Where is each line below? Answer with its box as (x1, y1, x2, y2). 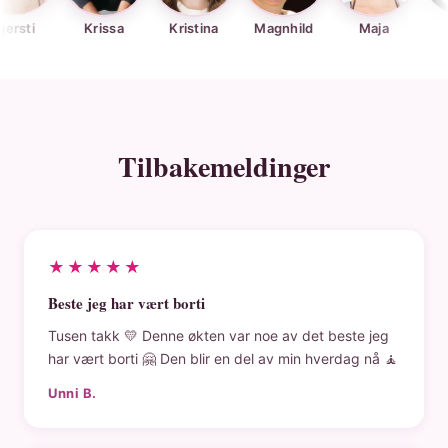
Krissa (32, 20, 73, 36)
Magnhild (202, 20, 262, 36)
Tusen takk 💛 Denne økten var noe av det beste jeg (48, 327, 389, 344)
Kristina (117, 20, 167, 36)
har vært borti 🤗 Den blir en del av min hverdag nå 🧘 (48, 350, 398, 367)
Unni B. (48, 385, 97, 401)
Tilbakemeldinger (118, 146, 330, 187)
